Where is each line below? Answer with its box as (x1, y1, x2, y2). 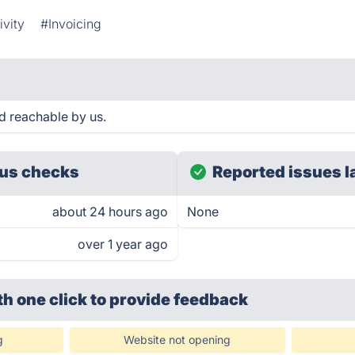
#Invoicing (40, 16, 102, 32)
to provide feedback (90, 290, 249, 309)
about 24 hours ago (52, 204, 168, 219)
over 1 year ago (78, 236, 168, 252)
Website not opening (124, 333, 231, 346)
